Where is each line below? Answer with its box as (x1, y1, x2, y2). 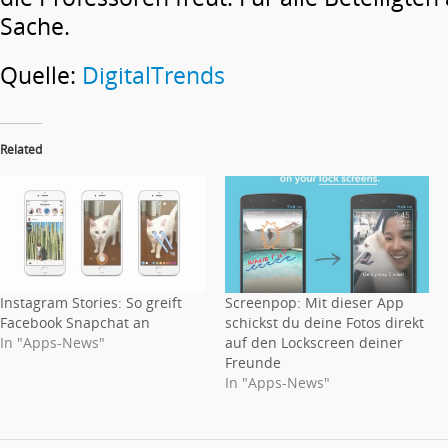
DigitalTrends (82, 59, 225, 91)
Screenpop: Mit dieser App (224, 292, 404, 312)
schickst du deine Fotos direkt (224, 312, 424, 332)
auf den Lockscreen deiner (224, 332, 403, 352)
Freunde (224, 352, 281, 372)
